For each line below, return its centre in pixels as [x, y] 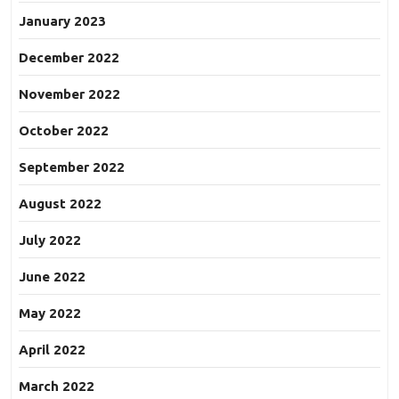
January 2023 [62, 21]
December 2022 [69, 58]
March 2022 [57, 387]
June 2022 [52, 277]
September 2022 [72, 167]
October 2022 [64, 131]
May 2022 [50, 313]
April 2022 [52, 350]
